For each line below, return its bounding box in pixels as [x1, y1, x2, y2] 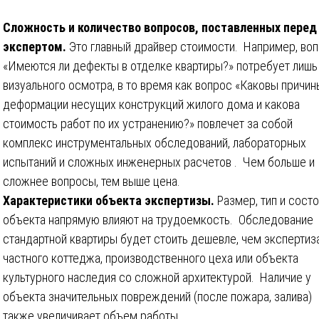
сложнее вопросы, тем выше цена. [3, 173, 180, 189]
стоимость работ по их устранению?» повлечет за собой [3, 115, 293, 131]
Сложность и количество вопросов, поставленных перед [3, 19, 317, 35]
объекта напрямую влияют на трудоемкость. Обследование [3, 211, 313, 227]
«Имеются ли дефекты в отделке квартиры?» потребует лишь [3, 58, 318, 73]
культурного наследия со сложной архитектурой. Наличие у [3, 269, 311, 285]
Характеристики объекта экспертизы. [3, 192, 217, 208]
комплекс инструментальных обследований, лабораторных [3, 135, 306, 150]
